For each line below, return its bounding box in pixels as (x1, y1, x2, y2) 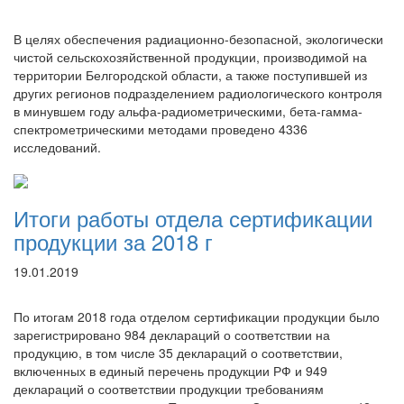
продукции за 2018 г (14, 225, 213, 257)
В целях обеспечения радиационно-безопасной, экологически (14, 30, 383, 48)
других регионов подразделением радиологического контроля (14, 84, 382, 102)
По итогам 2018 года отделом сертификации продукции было (14, 308, 380, 326)
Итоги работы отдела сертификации (14, 202, 372, 234)
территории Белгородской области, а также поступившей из (14, 66, 367, 84)
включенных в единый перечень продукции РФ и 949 (14, 362, 327, 380)
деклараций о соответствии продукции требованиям (14, 380, 324, 398)
